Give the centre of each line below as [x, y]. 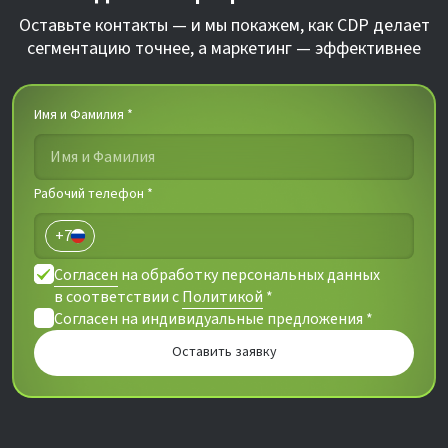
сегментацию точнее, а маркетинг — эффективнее [224, 49]
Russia [104, 241]
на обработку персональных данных [249, 275]
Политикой [222, 297]
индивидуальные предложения [252, 319]
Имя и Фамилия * [83, 115]
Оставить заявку [224, 351]
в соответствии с [118, 297]
